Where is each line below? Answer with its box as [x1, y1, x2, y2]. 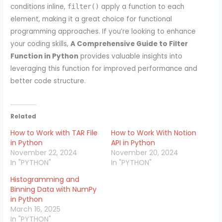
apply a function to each [99, 1, 185, 11]
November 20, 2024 [111, 148, 178, 158]
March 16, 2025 [10, 204, 61, 215]
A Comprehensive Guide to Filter [70, 39, 188, 49]
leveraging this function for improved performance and [10, 63, 198, 73]
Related [10, 112, 37, 121]
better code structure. [10, 76, 86, 86]
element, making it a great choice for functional [10, 14, 172, 24]
